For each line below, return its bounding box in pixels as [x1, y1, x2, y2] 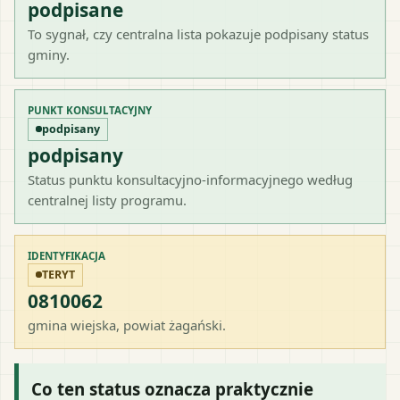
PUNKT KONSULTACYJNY [28, 103, 152, 117]
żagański [169, 315, 222, 334]
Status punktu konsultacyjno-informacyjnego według [28, 170, 353, 188]
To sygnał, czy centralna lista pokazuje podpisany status [28, 24, 369, 43]
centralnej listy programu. [28, 190, 187, 209]
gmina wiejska [28, 315, 116, 334]
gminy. [28, 45, 70, 63]
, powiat [116, 315, 169, 334]
